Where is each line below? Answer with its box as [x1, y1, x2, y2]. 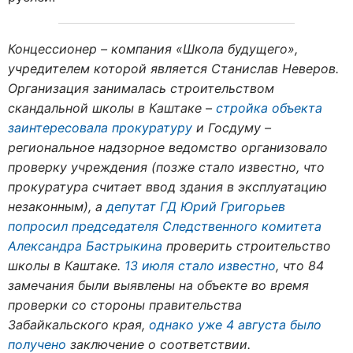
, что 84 [276, 257, 324, 273]
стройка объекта [216, 99, 322, 116]
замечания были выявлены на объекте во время [8, 277, 309, 293]
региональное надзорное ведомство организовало [8, 139, 328, 155]
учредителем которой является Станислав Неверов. [8, 60, 339, 76]
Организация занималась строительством [8, 80, 274, 96]
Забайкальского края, [8, 316, 149, 333]
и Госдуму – [192, 119, 271, 136]
